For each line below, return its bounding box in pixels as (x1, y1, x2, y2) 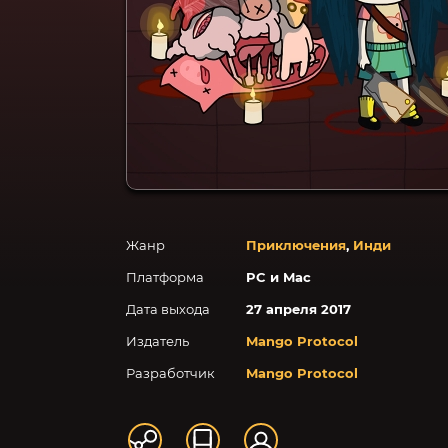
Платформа (126, 269, 204, 285)
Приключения (246, 237, 346, 253)
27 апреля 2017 (246, 301, 351, 317)
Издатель (126, 333, 189, 349)
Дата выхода (126, 301, 210, 317)
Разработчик (126, 365, 215, 381)
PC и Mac (246, 269, 311, 285)
